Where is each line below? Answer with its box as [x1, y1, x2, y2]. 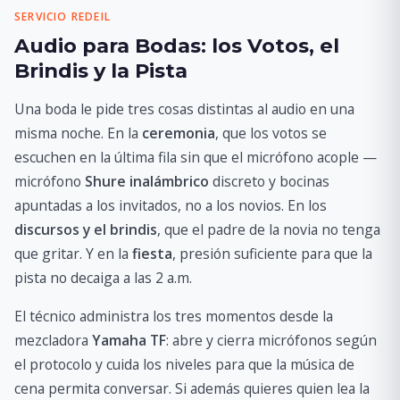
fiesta [132, 244, 172, 264]
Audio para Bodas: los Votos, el [14, 33, 339, 59]
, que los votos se [215, 123, 327, 144]
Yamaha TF [92, 330, 166, 351]
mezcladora [14, 330, 92, 351]
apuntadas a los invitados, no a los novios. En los [14, 196, 327, 216]
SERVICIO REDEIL [14, 8, 111, 24]
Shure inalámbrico [85, 171, 209, 192]
